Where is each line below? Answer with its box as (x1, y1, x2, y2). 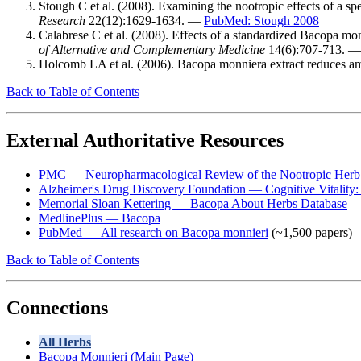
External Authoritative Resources (6, 129, 284, 151)
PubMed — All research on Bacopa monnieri (39, 225, 268, 239)
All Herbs (39, 335, 91, 350)
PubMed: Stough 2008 (204, 13, 319, 27)
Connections (6, 297, 108, 319)
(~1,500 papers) (268, 225, 352, 239)
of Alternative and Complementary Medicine (39, 42, 265, 56)
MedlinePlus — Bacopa (39, 210, 160, 225)
